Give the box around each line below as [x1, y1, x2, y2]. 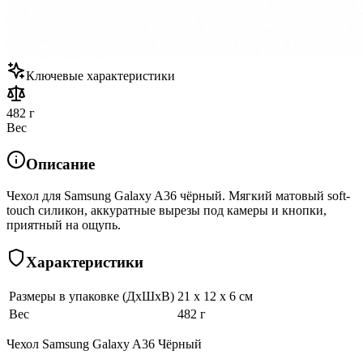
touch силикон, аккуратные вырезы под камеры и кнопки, [6, 203, 327, 218]
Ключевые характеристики [26, 68, 175, 83]
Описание [26, 156, 95, 173]
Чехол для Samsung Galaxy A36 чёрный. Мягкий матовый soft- [6, 189, 350, 203]
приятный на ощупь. [6, 218, 121, 233]
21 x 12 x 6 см [177, 288, 253, 303]
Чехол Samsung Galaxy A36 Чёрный [6, 336, 202, 351]
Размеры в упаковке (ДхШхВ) [9, 288, 174, 303]
